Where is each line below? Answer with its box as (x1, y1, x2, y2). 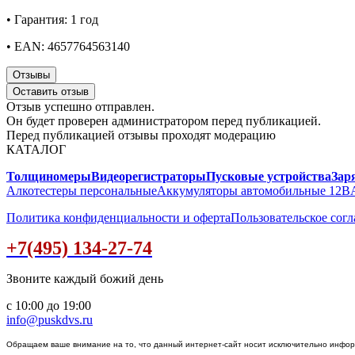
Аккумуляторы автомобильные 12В (157, 184, 350, 198)
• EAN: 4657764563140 (6, 40, 130, 54)
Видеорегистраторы (91, 170, 206, 184)
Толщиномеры (6, 170, 91, 184)
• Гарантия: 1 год (6, 13, 98, 27)
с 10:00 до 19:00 (6, 299, 91, 313)
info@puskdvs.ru (6, 313, 93, 327)
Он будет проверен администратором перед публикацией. (6, 114, 321, 128)
